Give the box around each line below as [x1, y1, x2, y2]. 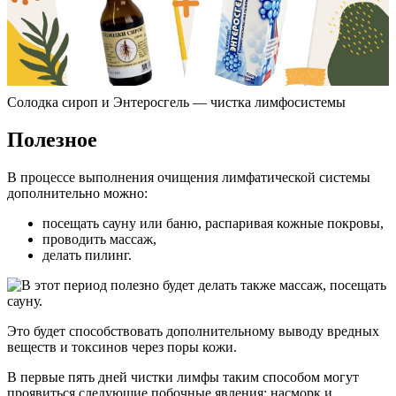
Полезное [7, 128, 97, 152]
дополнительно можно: [7, 185, 148, 201]
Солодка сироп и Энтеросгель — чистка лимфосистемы [7, 95, 346, 110]
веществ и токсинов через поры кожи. [7, 339, 237, 354]
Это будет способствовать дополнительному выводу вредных [7, 323, 379, 339]
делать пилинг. [42, 247, 132, 263]
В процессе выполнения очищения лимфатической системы [7, 169, 370, 185]
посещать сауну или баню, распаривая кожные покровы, [42, 215, 384, 231]
